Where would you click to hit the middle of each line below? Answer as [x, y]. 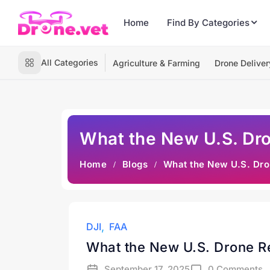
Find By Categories [208, 23]
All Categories [70, 62]
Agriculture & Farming [156, 63]
